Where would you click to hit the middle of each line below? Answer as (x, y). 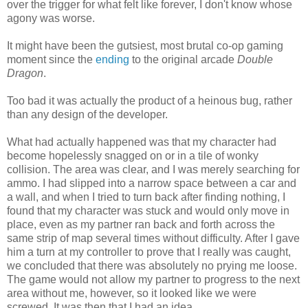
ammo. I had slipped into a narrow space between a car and (152, 183)
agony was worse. (51, 18)
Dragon (25, 73)
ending (112, 59)
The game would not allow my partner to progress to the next (153, 279)
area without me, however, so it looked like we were (132, 293)
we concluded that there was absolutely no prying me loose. (152, 265)
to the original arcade (183, 59)
